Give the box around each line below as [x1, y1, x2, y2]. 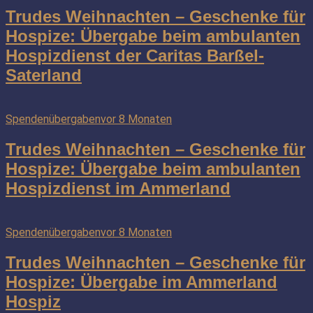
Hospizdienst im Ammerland [6, 179, 231, 198]
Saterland [6, 66, 82, 85]
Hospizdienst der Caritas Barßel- [6, 46, 264, 66]
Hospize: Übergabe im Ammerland [6, 272, 277, 291]
